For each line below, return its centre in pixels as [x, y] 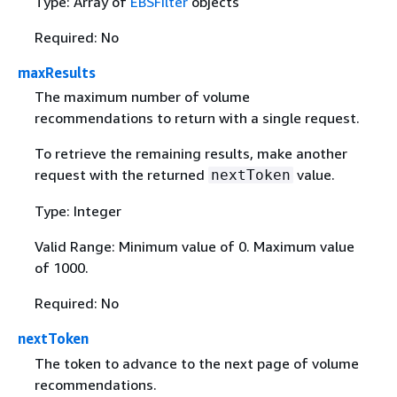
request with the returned [121, 175]
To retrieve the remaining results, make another [191, 154]
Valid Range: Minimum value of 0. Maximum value [194, 247]
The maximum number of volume [142, 97]
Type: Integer [78, 211]
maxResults [57, 73]
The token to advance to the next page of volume [196, 363]
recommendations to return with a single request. [197, 118]
